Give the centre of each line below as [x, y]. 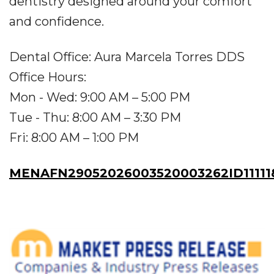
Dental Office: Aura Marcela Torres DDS [127, 57]
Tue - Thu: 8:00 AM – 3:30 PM [95, 117]
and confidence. [57, 21]
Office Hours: [48, 77]
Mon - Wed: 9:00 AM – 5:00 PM [100, 97]
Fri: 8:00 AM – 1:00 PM [74, 138]
